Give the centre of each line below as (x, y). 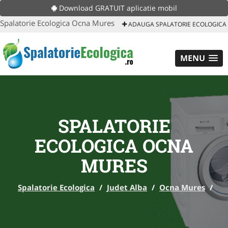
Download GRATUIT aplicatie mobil (117, 8)
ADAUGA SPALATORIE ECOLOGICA (177, 24)
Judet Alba (127, 187)
